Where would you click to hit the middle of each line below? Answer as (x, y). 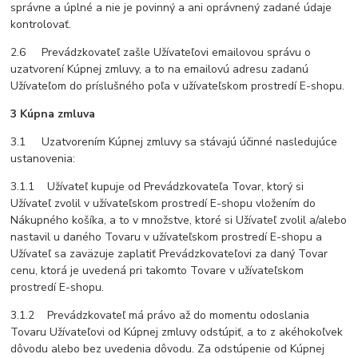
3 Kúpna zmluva (53, 114)
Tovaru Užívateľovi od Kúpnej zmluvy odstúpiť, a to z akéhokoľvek (177, 332)
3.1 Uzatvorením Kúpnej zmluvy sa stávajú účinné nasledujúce (174, 142)
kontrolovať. (41, 25)
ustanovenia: (43, 159)
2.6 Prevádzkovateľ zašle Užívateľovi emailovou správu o (161, 53)
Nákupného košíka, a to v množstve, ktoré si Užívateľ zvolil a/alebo (179, 221)
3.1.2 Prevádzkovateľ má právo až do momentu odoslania (160, 316)
